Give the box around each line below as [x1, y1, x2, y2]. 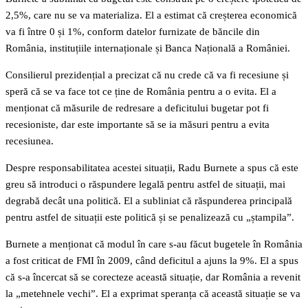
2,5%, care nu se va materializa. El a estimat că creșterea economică [5, 10, 297, 21]
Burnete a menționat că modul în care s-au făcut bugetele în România [5, 239, 302, 250]
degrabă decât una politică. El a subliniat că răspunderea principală [5, 195, 292, 207]
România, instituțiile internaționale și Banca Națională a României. [5, 43, 290, 54]
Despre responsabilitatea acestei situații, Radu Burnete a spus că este [5, 162, 298, 174]
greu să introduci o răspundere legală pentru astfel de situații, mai [5, 179, 285, 190]
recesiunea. [5, 135, 54, 147]
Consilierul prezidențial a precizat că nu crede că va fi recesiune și [5, 69, 289, 81]
